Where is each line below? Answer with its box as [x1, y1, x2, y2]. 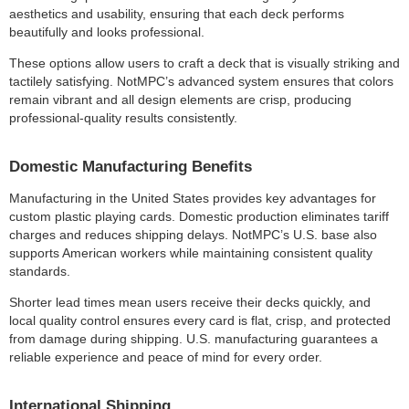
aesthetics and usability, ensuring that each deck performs [9, 6, 344, 21]
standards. [9, 264, 70, 278]
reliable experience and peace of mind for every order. [9, 350, 322, 364]
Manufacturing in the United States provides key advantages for [9, 191, 376, 205]
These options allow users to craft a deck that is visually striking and [9, 56, 400, 70]
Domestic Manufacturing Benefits [9, 158, 252, 175]
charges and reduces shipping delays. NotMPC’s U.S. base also [9, 227, 377, 242]
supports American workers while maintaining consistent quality [9, 246, 372, 260]
